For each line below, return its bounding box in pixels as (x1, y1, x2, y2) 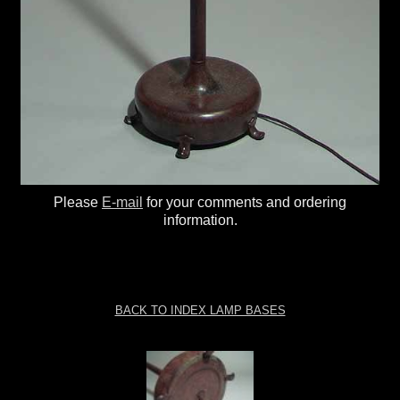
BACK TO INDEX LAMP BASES (114, 303, 286, 317)
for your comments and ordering (143, 194, 346, 210)
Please (54, 194, 102, 210)
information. (162, 212, 237, 228)
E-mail (102, 194, 143, 210)
